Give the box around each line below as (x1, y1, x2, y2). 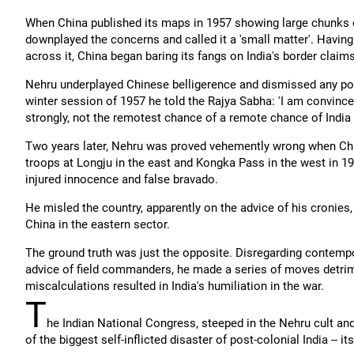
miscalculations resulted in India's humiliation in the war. (25, 279, 324, 293)
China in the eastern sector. (25, 217, 170, 232)
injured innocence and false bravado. (25, 172, 218, 186)
